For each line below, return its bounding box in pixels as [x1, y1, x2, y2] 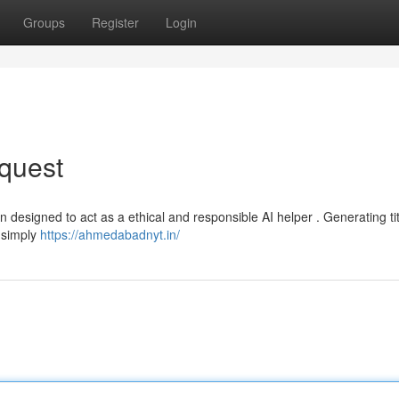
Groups [23, 13, 65, 31]
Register [92, 13, 139, 31]
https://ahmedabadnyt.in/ [40, 225, 180, 243]
